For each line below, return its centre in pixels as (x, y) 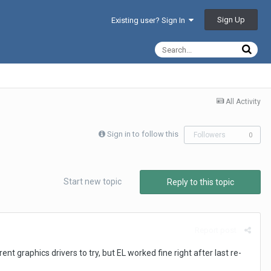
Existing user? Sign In (150, 21)
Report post (216, 230)
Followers (210, 135)
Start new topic (93, 181)
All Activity (243, 102)
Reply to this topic (200, 182)
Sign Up (231, 20)
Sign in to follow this (143, 134)
